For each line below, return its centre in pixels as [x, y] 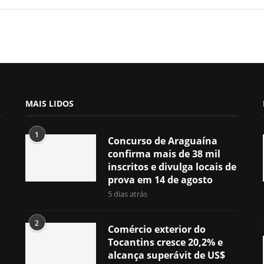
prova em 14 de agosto [160, 179]
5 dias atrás [127, 194]
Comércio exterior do [156, 229]
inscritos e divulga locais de [172, 166]
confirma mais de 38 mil [164, 154]
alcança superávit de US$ [166, 255]
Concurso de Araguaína [162, 141]
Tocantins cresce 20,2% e [165, 242]
